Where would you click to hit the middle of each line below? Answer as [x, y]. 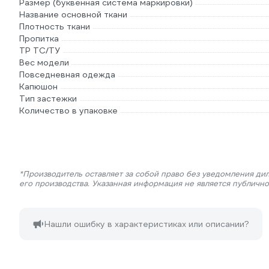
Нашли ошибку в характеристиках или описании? [147, 224]
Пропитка [39, 38]
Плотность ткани [55, 26]
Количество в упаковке [68, 110]
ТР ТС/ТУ [40, 50]
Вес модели [44, 62]
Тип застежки [48, 98]
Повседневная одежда [67, 74]
